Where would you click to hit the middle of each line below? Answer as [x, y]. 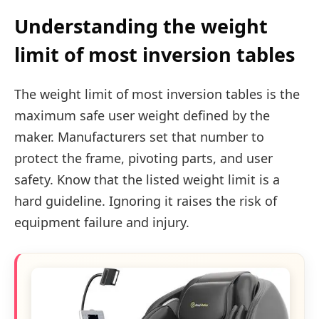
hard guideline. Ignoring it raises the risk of [146, 200]
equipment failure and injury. [102, 222]
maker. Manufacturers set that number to [139, 136]
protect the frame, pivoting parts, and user [143, 158]
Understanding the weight [141, 26]
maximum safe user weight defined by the [142, 115]
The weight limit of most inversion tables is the [157, 94]
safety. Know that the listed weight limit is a [147, 179]
